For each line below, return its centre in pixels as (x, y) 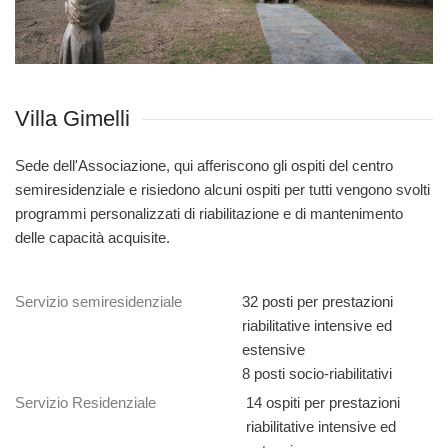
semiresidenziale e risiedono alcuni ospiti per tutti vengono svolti (222, 190)
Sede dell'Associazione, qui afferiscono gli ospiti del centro (204, 166)
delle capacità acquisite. (92, 238)
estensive (273, 350)
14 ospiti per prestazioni (323, 403)
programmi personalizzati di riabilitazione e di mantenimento (209, 214)
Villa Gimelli (72, 119)
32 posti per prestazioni (317, 302)
